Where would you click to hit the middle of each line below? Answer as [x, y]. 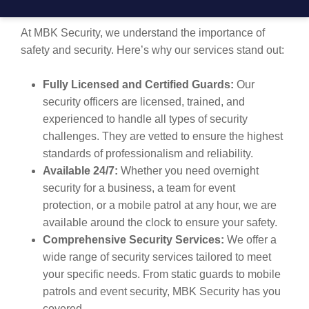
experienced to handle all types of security [145, 119]
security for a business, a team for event [139, 188]
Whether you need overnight [188, 171]
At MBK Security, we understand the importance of [143, 33]
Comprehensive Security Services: [133, 240]
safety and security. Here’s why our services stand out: [152, 50]
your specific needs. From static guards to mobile [162, 274]
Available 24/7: [80, 171]
